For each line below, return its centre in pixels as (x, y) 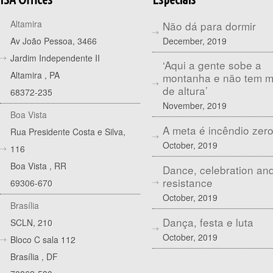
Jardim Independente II (55, 58)
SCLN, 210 (31, 222)
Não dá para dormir (209, 26)
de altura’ (185, 91)
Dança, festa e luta (208, 222)
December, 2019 (195, 41)
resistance (188, 183)
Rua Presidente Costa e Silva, (68, 131)
